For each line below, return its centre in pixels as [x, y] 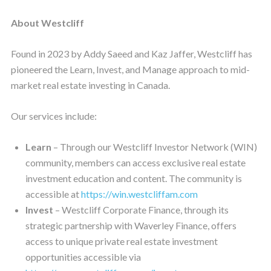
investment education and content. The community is [133, 178]
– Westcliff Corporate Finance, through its [141, 209]
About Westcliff [47, 22]
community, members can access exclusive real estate [135, 162]
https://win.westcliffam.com [139, 194]
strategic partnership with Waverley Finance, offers [131, 225]
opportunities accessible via [83, 256]
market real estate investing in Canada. [90, 85]
